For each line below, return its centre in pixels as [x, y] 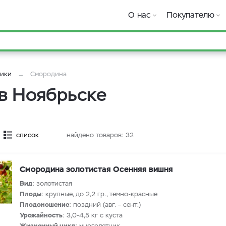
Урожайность [41, 215]
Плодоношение [44, 205]
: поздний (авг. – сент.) [105, 205]
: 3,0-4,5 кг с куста [93, 215]
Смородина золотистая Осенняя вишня [96, 169]
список [27, 135]
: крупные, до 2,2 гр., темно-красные [99, 194]
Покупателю [190, 15]
